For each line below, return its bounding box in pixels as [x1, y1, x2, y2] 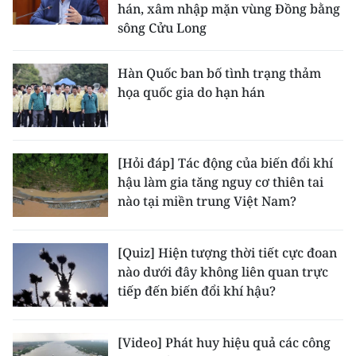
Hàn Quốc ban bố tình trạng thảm [118, 64, 321, 82]
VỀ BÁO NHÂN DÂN [12, 115, 133, 133]
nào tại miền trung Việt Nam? [118, 192, 296, 210]
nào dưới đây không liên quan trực [118, 263, 328, 281]
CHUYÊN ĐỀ [12, 25, 87, 43]
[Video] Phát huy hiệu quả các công [118, 334, 331, 351]
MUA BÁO [12, 268, 74, 285]
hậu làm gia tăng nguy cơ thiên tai [118, 173, 323, 191]
